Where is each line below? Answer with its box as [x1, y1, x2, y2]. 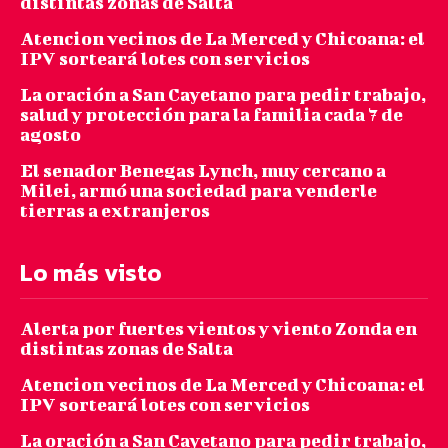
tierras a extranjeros [20, 199, 210, 221]
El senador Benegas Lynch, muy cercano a [20, 159, 386, 181]
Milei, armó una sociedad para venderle [20, 179, 377, 201]
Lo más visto [20, 254, 162, 290]
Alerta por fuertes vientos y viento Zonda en [20, 317, 417, 339]
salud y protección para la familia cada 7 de [20, 103, 403, 125]
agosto [20, 123, 81, 145]
